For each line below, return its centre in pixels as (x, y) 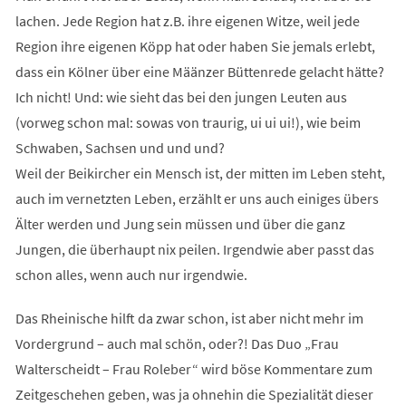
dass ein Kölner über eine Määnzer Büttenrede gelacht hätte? (199, 71)
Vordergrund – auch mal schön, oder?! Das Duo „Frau (177, 343)
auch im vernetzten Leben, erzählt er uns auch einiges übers (197, 198)
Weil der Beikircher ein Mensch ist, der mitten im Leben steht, (200, 173)
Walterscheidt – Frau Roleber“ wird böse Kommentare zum (193, 368)
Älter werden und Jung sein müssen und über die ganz (180, 223)
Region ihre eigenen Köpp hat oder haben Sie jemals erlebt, (195, 46)
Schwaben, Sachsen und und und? (120, 147)
